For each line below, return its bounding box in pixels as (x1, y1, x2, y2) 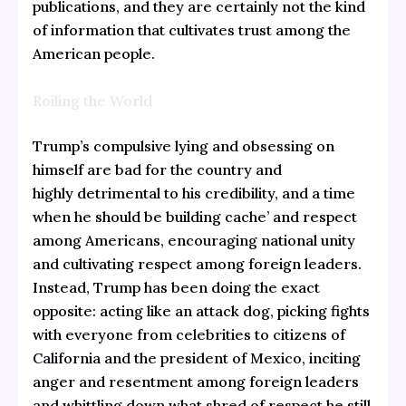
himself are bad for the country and (32, 160, 282, 179)
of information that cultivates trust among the (32, 21, 351, 40)
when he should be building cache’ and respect (32, 208, 357, 227)
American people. (32, 44, 155, 63)
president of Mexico (159, 349, 302, 368)
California (32, 349, 101, 368)
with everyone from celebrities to (32, 325, 273, 344)
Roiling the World (32, 92, 152, 111)
